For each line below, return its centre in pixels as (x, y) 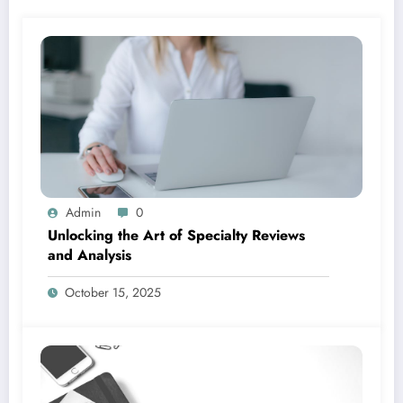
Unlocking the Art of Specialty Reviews (176, 235)
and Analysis (90, 255)
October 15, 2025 (113, 292)
